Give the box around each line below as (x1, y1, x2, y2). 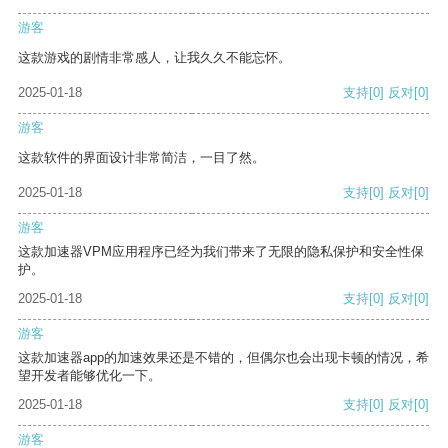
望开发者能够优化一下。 (18, 368, 161, 384)
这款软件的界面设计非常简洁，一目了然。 (18, 150, 265, 166)
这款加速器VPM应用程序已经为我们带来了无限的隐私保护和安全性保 (18, 244, 424, 260)
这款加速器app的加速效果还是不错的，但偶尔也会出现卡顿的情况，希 (18, 350, 429, 366)
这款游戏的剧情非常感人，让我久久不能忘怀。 (18, 50, 291, 66)
